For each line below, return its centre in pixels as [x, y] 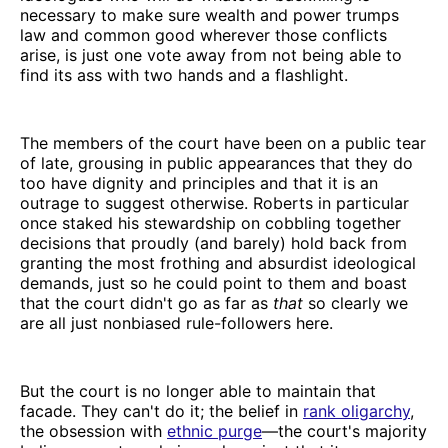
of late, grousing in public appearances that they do [216, 162]
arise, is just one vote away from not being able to [211, 54]
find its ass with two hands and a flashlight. [184, 74]
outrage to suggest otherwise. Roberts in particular [214, 202]
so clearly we [355, 302]
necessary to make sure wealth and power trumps [209, 14]
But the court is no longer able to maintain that [198, 390]
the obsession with [93, 430]
